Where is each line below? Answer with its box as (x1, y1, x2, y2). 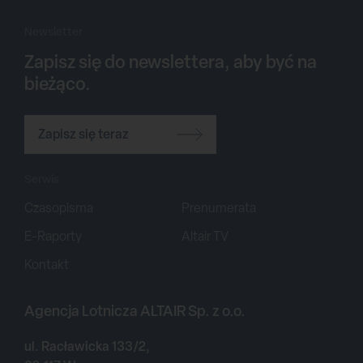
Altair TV (181, 227, 228, 245)
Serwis (24, 170, 59, 186)
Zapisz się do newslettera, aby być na (24, 49, 317, 74)
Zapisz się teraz (38, 125, 129, 143)
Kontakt (24, 255, 69, 273)
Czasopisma (24, 199, 93, 216)
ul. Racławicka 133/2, (24, 336, 150, 355)
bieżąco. (24, 70, 91, 96)
